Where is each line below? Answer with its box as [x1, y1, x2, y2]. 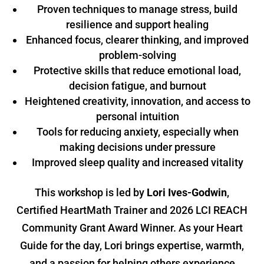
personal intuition [95, 110, 179, 123]
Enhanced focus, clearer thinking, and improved [26, 34, 249, 47]
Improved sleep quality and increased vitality [31, 156, 243, 169]
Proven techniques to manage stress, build [37, 3, 237, 16]
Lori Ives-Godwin [147, 186, 227, 199]
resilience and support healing [66, 18, 209, 31]
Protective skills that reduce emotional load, [34, 64, 241, 77]
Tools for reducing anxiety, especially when [36, 126, 239, 138]
